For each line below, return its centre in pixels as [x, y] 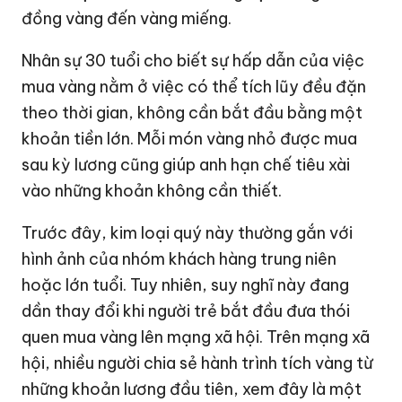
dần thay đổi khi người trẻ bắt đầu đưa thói [186, 310]
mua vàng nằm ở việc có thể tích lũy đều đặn [194, 86]
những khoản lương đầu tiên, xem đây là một [192, 389]
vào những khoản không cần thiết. [152, 190]
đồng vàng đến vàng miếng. [127, 18]
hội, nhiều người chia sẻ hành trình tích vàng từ [198, 363]
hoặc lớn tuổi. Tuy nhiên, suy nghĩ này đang [186, 284]
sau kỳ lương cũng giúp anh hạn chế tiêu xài [186, 164]
